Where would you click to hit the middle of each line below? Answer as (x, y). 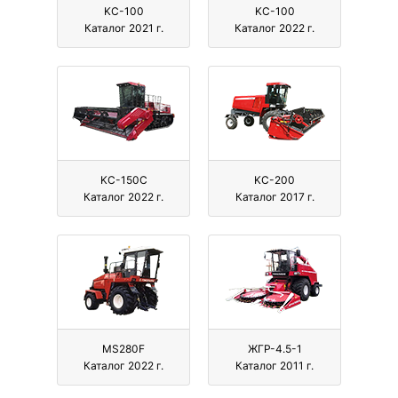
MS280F (123, 349)
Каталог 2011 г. (275, 366)
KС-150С (123, 180)
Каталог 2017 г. (275, 197)
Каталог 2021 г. (123, 28)
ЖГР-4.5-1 (275, 349)
